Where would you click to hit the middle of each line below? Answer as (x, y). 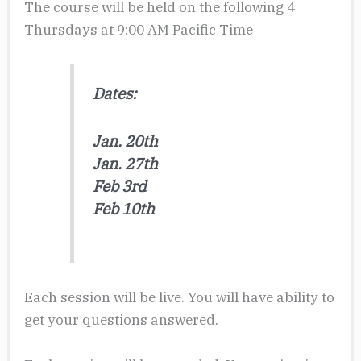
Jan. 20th (125, 140)
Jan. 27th (125, 163)
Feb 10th (123, 208)
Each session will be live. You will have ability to (179, 297)
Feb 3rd (119, 185)
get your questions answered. (121, 319)
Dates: (114, 93)
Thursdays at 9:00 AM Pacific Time (138, 29)
